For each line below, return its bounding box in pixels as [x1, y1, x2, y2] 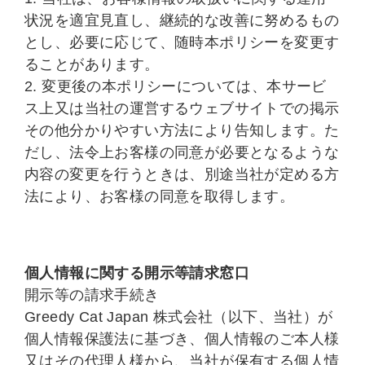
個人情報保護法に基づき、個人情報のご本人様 [24, 331, 340, 347]
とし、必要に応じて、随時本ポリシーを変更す [24, 34, 340, 51]
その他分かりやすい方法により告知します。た [24, 122, 340, 139]
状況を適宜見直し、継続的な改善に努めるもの [24, 12, 340, 29]
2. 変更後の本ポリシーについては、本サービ [24, 78, 327, 95]
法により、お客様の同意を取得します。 [24, 188, 295, 204]
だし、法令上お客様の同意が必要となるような [24, 144, 340, 161]
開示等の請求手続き [24, 287, 160, 303]
